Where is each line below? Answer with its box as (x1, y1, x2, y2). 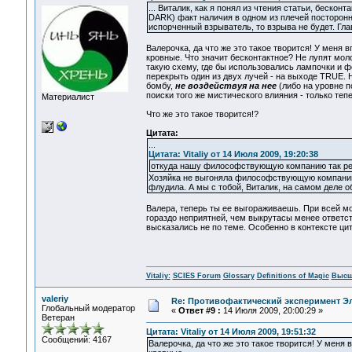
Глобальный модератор (41, 303, 135, 313)
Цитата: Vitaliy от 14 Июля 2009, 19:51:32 (145, 327, 316, 337)
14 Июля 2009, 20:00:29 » (220, 306, 323, 315)
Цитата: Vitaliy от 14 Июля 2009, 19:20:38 (148, 149, 318, 159)
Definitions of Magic (256, 272, 329, 280)
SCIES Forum (172, 272, 221, 280)
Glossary (222, 272, 255, 280)
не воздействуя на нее (174, 81, 277, 91)
